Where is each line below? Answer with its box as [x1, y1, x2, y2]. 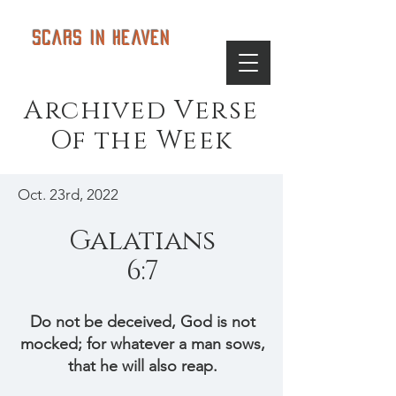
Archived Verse [24, 94, 259, 128]
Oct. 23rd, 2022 [18, 186, 118, 203]
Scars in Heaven [33, 31, 171, 45]
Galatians [69, 223, 216, 260]
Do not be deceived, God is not [29, 312, 255, 331]
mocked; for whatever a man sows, [19, 334, 265, 354]
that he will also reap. [67, 356, 217, 376]
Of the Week [49, 124, 233, 158]
